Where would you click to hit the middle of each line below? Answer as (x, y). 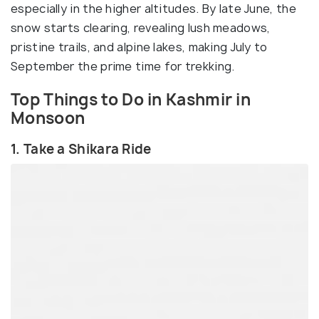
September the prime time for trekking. (123, 66)
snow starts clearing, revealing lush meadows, (141, 28)
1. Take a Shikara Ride (81, 149)
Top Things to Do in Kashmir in (131, 100)
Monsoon (48, 118)
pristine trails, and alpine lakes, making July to (139, 47)
